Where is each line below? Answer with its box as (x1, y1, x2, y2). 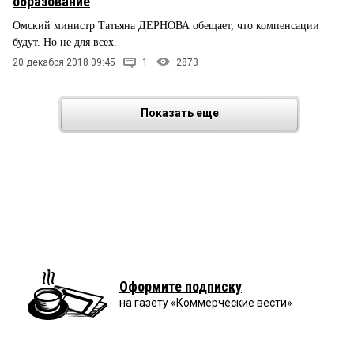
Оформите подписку (119, 278, 242, 296)
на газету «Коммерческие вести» (119, 296, 292, 310)
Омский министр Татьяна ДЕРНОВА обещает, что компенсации (13, 19, 319, 32)
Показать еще (140, 107, 219, 120)
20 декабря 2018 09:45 (13, 57, 115, 69)
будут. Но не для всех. (13, 36, 120, 48)
